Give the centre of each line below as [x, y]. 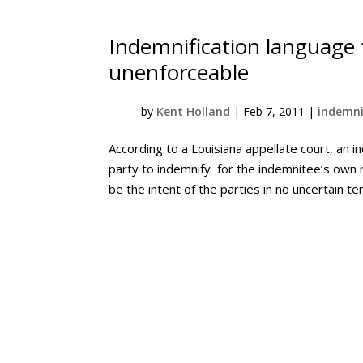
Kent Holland [194, 111]
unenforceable [179, 72]
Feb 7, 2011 [274, 111]
